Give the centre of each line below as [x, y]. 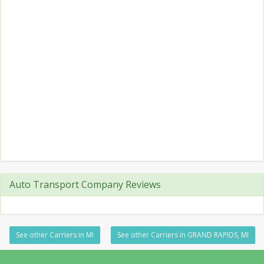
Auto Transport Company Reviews [85, 184]
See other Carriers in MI [55, 235]
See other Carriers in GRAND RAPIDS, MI [183, 235]
